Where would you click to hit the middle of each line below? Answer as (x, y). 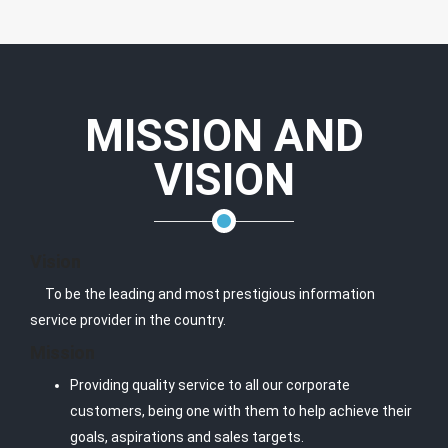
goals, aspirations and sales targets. (187, 437)
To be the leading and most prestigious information (202, 294)
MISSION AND (224, 136)
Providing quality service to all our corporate (210, 385)
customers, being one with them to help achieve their (241, 411)
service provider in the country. (128, 320)
